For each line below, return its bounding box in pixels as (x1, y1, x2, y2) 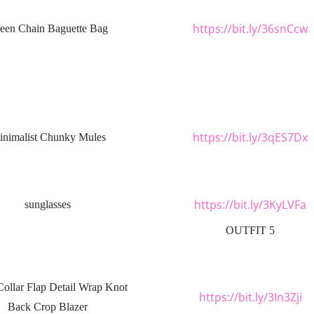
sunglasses (25, 198, 71, 211)
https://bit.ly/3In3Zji (198, 289, 302, 305)
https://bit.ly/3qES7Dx (193, 129, 308, 145)
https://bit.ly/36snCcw (193, 20, 308, 36)
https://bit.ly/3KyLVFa (194, 196, 306, 212)
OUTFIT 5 (226, 224, 275, 237)
